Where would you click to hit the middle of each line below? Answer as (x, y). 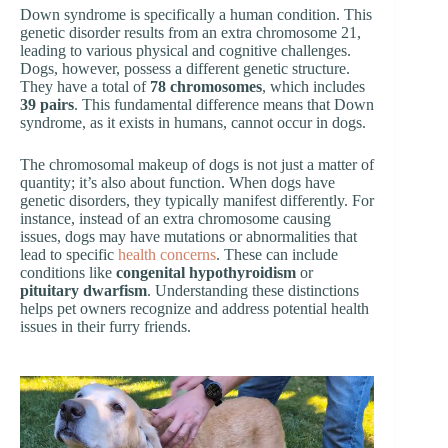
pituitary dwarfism (83, 290)
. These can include (277, 254)
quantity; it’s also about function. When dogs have (177, 182)
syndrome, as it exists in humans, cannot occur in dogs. (193, 122)
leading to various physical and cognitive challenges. (185, 50)
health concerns (167, 254)
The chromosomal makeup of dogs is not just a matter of (197, 164)
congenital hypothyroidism (206, 272)
